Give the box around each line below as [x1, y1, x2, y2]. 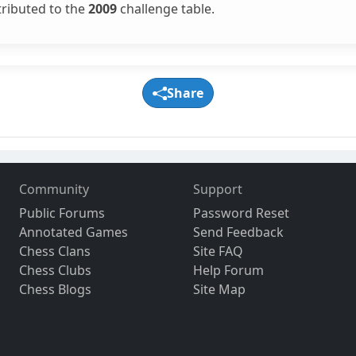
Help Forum [192, 261, 264, 280]
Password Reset [192, 204, 289, 222]
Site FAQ [192, 242, 243, 261]
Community [19, 180, 90, 199]
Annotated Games [19, 223, 129, 242]
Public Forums [19, 204, 106, 222]
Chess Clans [19, 242, 91, 261]
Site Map [192, 281, 246, 299]
